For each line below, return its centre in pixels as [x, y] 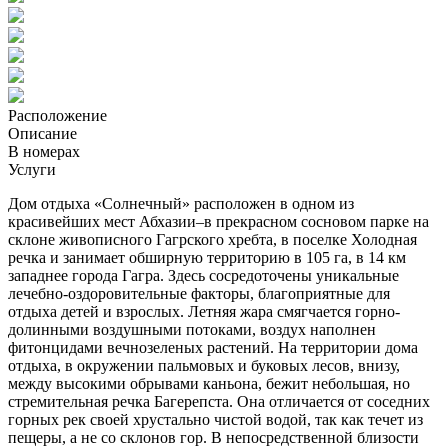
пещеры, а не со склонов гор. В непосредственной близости [213, 437]
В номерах [44, 151]
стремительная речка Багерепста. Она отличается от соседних [219, 401]
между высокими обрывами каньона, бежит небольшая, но [209, 383]
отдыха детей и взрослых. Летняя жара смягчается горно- [204, 311]
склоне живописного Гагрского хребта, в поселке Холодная [212, 239]
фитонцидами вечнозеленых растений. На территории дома [213, 347]
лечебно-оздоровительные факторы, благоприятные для [199, 293]
